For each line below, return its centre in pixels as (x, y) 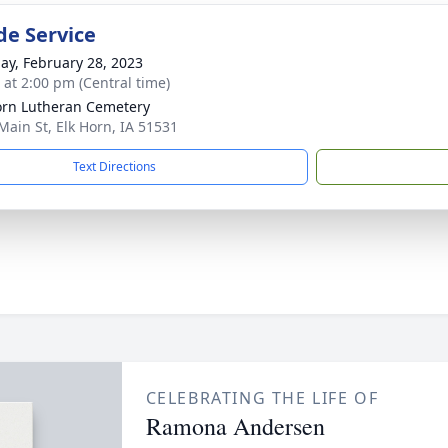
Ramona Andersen (235, 426)
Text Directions (114, 166)
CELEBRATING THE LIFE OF (262, 398)
